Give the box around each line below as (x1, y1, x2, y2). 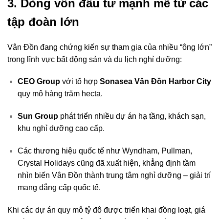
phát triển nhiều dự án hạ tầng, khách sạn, (58, 112, 206, 121)
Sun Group (17, 112, 58, 121)
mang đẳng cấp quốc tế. (17, 183, 101, 192)
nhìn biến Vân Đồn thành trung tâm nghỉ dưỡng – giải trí (17, 171, 211, 179)
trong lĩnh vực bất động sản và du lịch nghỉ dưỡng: (7, 55, 182, 64)
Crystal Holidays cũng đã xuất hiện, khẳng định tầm (17, 158, 196, 167)
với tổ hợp (60, 77, 100, 86)
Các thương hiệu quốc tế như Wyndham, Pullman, (17, 146, 192, 155)
